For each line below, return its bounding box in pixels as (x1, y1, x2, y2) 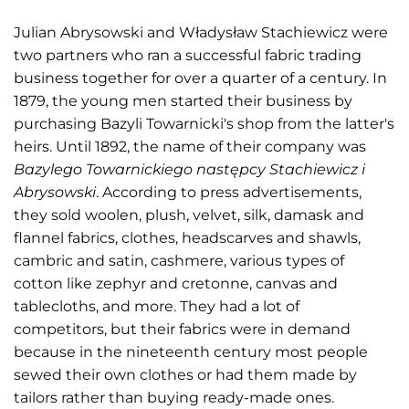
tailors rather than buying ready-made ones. (14, 389, 334, 406)
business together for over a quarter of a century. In (14, 69, 387, 87)
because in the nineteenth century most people (14, 343, 368, 361)
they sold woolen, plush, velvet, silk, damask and (14, 206, 364, 224)
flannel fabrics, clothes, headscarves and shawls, (14, 229, 361, 246)
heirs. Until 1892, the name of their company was (14, 138, 366, 155)
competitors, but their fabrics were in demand (14, 320, 351, 338)
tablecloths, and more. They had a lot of (14, 298, 299, 315)
